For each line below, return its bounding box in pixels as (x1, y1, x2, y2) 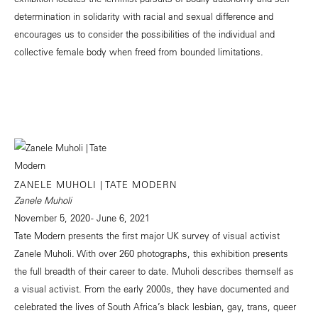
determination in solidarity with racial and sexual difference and (14, 9, 273, 22)
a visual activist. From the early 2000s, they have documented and (14, 282, 289, 295)
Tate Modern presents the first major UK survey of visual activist (14, 229, 280, 241)
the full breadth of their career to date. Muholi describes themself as (14, 264, 294, 277)
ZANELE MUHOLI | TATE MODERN (14, 177, 177, 190)
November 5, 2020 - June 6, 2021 (14, 211, 150, 224)
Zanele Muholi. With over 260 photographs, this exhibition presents (14, 246, 288, 259)
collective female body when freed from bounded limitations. (14, 45, 263, 57)
